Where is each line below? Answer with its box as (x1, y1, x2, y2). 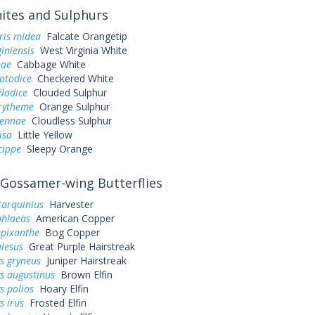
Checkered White (31, 72, 114, 85)
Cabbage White (11, 58, 86, 71)
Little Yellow (11, 128, 72, 141)
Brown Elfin (54, 268, 112, 281)
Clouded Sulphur (27, 86, 107, 99)
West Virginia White (34, 44, 127, 57)
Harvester (43, 198, 94, 211)
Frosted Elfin (23, 296, 86, 309)
